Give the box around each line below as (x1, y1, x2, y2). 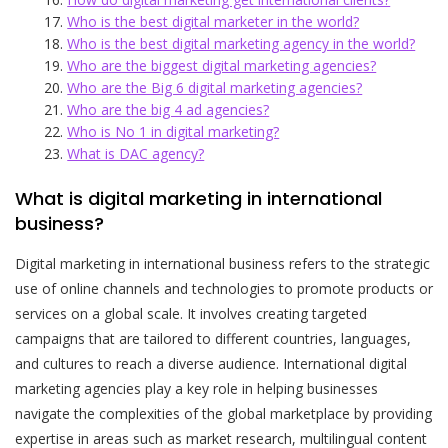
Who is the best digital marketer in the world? (67, 11, 360, 31)
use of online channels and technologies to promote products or (15, 278, 433, 298)
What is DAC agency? (67, 143, 205, 163)
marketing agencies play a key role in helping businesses (15, 378, 378, 398)
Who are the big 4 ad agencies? (67, 99, 270, 119)
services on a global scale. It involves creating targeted (15, 303, 367, 323)
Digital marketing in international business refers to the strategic (15, 253, 430, 273)
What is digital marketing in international (15, 185, 382, 211)
